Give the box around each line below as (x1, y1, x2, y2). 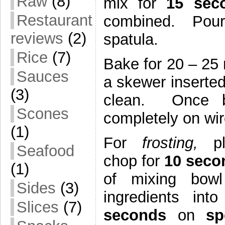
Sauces (17, 68, 69, 85)
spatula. (103, 31, 158, 49)
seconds (103, 206, 178, 224)
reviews (11, 30, 63, 47)
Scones (17, 105, 69, 123)
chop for (103, 152, 165, 170)
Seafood (17, 142, 74, 160)
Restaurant (17, 12, 92, 29)
